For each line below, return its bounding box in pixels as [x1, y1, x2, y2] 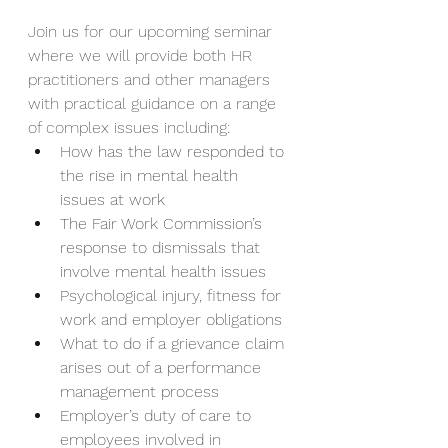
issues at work [60, 190, 165, 209]
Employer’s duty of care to [60, 406, 256, 425]
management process [60, 382, 219, 401]
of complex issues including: [28, 118, 280, 137]
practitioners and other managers [28, 70, 275, 89]
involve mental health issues [60, 262, 266, 281]
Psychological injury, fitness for [60, 286, 286, 305]
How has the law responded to [60, 142, 289, 161]
